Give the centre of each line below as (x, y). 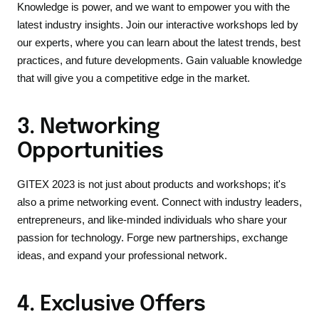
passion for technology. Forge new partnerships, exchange (152, 238)
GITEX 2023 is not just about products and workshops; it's (152, 184)
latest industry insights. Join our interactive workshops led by (158, 25)
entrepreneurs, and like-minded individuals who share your (152, 220)
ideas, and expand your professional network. (122, 256)
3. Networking (89, 127)
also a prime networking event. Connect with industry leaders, (159, 202)
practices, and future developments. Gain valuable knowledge (159, 61)
